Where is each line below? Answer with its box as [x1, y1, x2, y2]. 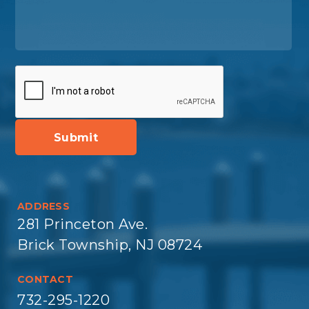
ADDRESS [17, 200, 70, 212]
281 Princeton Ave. [17, 216, 148, 232]
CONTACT [17, 273, 73, 286]
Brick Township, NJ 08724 [17, 237, 202, 253]
